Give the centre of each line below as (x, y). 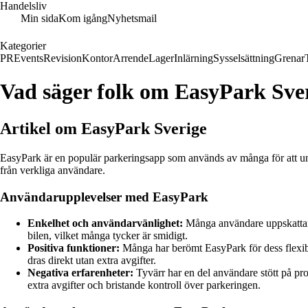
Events (29, 58)
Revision (63, 58)
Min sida (40, 18)
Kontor (97, 58)
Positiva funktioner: (74, 248)
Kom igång (83, 18)
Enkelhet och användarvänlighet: (105, 223)
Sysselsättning (244, 58)
